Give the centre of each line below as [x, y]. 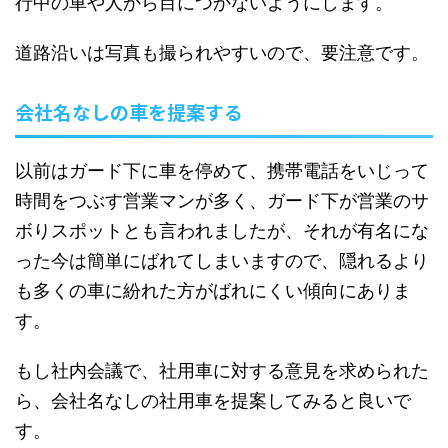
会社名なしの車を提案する [129, 112]
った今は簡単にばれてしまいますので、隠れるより [222, 261]
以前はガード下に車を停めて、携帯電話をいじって [222, 171]
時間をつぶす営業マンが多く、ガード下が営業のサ [222, 201]
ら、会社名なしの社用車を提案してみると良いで [213, 401]
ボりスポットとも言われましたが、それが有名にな [222, 231]
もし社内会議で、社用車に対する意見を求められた [222, 371]
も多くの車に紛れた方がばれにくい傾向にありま [213, 291]
